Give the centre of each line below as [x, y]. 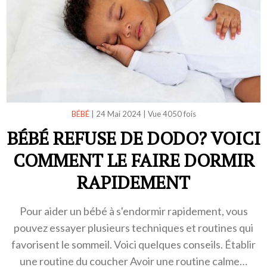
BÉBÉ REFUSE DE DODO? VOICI [133, 138]
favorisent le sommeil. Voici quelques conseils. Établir [133, 244]
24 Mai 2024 [118, 114]
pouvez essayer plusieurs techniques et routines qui [133, 227]
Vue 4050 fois [172, 114]
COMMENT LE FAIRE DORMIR [133, 160]
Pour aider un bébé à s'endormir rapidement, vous [133, 211]
